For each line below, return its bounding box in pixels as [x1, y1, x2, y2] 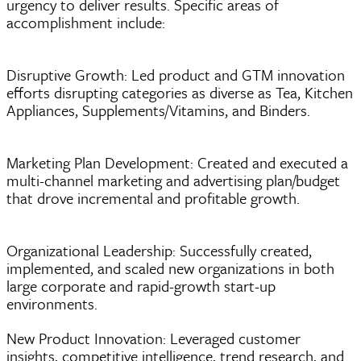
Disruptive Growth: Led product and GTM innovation [6, 64, 345, 85]
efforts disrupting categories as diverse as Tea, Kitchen [6, 81, 353, 103]
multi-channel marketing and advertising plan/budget [6, 169, 340, 191]
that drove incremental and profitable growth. [6, 187, 300, 209]
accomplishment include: [6, 11, 165, 33]
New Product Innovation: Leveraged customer [6, 327, 301, 349]
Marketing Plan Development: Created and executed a [6, 151, 348, 173]
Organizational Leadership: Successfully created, [6, 239, 312, 261]
